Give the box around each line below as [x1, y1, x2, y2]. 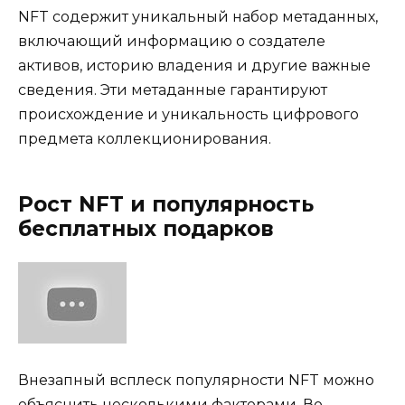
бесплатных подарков [18, 215, 274, 241]
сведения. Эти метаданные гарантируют [18, 80, 327, 99]
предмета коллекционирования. [18, 129, 271, 147]
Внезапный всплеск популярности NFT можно [18, 372, 374, 390]
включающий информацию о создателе [18, 32, 325, 50]
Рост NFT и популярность [18, 191, 314, 217]
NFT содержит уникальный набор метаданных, [18, 7, 378, 25]
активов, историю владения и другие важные [18, 56, 371, 74]
